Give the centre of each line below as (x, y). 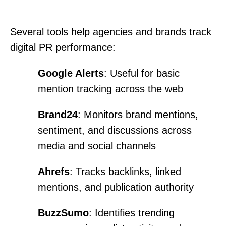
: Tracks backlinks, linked (125, 171)
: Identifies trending (132, 213)
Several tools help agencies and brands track (111, 32)
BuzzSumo (63, 213)
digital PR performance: (63, 47)
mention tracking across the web (110, 89)
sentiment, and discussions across (115, 130)
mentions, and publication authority (116, 187)
